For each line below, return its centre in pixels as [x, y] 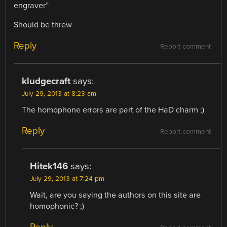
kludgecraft [46, 81]
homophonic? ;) [57, 206]
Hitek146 [49, 166]
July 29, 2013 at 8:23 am [59, 93]
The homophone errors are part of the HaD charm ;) [113, 110]
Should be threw [43, 25]
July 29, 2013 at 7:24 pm [67, 179]
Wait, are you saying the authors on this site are [116, 195]
